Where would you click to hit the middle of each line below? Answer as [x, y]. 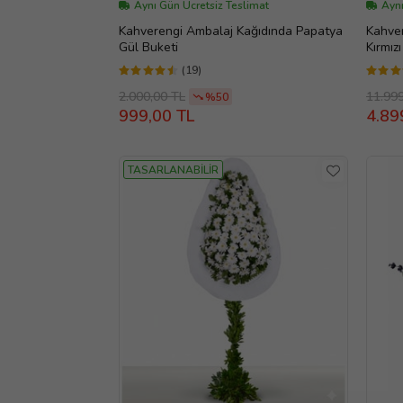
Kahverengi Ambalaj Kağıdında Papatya [231, 31]
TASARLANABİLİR [173, 170]
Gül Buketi [148, 48]
